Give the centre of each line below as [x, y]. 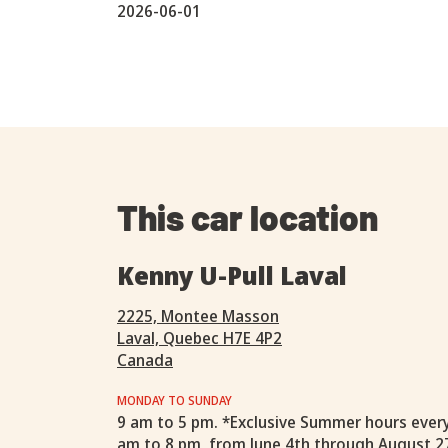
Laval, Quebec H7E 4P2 [199, 338]
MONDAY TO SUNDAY [174, 400]
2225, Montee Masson [198, 316]
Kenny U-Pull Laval [232, 275]
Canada [145, 360]
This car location [247, 217]
